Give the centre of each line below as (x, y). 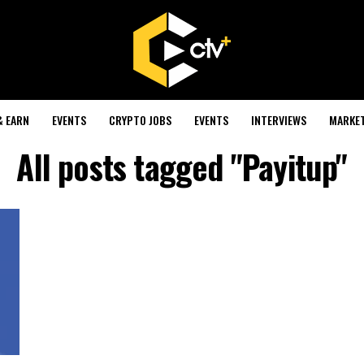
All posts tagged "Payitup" (182, 167)
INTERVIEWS (278, 120)
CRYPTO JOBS (140, 120)
